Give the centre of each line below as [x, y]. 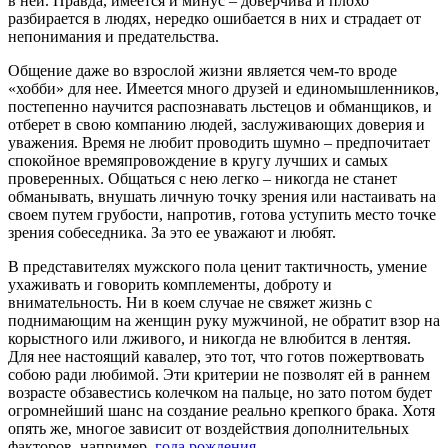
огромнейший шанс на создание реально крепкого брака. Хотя [221, 410]
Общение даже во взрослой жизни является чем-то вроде [202, 70]
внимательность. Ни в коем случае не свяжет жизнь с [190, 302]
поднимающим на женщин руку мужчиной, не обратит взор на [224, 320]
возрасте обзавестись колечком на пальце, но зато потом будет [220, 392]
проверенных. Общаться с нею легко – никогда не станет [202, 178]
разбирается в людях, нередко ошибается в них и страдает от [214, 18]
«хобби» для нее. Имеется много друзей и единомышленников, [223, 88]
